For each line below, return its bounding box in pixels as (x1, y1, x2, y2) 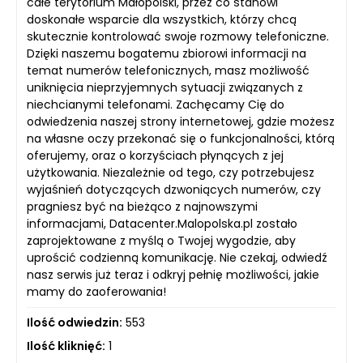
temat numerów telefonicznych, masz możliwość (27, 62, 310, 79)
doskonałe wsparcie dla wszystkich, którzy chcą (27, 11, 297, 28)
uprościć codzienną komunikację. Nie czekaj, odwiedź (27, 250, 327, 267)
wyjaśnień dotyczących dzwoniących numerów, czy (27, 181, 321, 199)
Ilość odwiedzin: (27, 314, 122, 331)
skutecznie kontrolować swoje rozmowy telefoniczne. (27, 28, 329, 45)
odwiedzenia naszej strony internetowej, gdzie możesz (27, 113, 335, 130)
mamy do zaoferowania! (27, 284, 166, 301)
